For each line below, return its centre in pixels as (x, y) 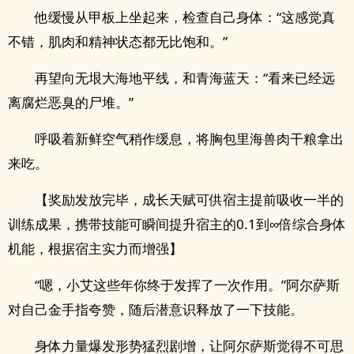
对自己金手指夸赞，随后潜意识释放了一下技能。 (156, 309)
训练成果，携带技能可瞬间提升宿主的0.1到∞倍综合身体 (177, 224)
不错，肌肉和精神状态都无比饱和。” (118, 41)
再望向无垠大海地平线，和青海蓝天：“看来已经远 (185, 78)
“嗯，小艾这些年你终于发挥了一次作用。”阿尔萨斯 (187, 285)
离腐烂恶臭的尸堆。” (71, 102)
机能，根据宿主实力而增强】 (95, 249)
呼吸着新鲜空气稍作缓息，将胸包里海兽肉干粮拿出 (189, 139)
